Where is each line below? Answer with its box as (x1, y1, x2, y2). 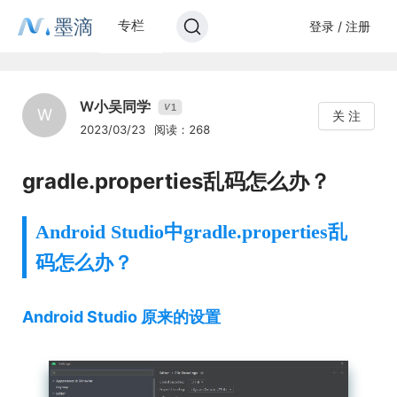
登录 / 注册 (308, 18, 370, 34)
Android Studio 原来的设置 (22, 307, 221, 326)
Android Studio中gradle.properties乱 (35, 221, 347, 243)
